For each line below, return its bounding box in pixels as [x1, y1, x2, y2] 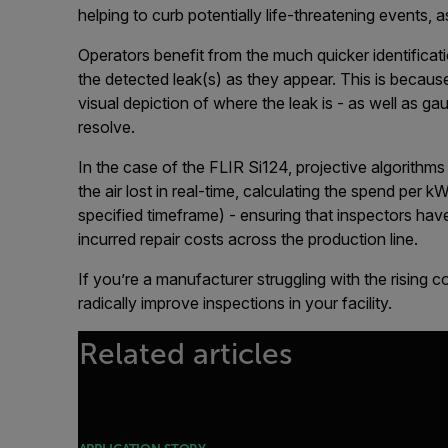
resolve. [78, 117, 135, 137]
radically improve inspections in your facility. [78, 293, 392, 313]
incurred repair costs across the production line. [78, 229, 418, 249]
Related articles [78, 337, 292, 370]
